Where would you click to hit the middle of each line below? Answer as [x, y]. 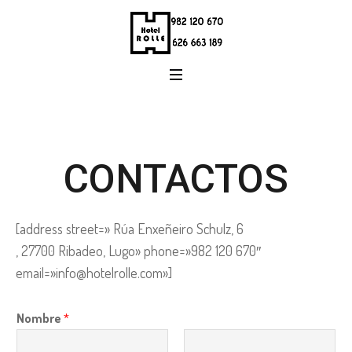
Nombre [40, 319]
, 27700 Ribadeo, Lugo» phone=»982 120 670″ [138, 251]
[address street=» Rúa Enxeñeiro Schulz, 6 [130, 229]
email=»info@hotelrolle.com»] [94, 273]
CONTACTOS [176, 180]
